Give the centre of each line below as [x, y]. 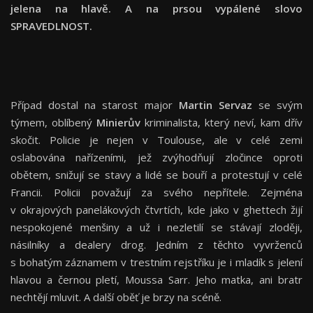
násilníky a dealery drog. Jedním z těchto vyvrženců [156, 245]
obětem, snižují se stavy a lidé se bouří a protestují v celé [156, 175]
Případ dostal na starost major [95, 105]
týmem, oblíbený [53, 123]
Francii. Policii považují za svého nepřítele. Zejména [156, 192]
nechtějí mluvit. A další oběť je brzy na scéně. [116, 297]
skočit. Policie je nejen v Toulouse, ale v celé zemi [156, 140]
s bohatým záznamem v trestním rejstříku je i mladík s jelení [156, 262]
